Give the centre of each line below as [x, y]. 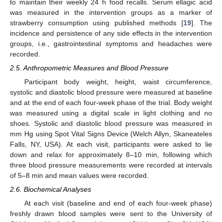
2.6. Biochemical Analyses [51, 190]
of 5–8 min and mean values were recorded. [79, 176]
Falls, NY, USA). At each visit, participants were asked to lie [111, 144]
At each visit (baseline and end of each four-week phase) [118, 203]
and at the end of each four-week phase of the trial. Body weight [111, 103]
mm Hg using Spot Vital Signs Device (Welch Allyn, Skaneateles [111, 134]
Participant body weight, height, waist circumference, [118, 82]
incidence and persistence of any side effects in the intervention [111, 33]
